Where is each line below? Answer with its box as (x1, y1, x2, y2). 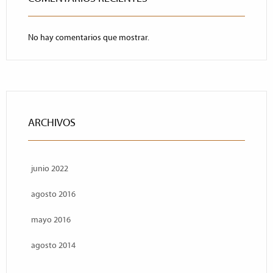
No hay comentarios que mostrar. (28, 32, 149, 43)
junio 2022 (31, 163, 68, 174)
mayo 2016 (31, 214, 71, 225)
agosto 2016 (31, 189, 76, 199)
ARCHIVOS (28, 116, 76, 129)
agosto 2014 (31, 240, 76, 250)
